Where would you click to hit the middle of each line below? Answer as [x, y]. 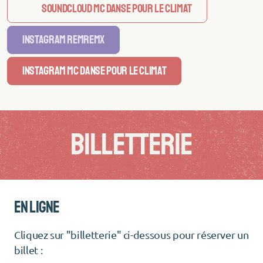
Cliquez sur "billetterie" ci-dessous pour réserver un [131, 234]
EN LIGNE [37, 207]
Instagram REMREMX [64, 39]
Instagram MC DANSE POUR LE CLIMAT [95, 70]
